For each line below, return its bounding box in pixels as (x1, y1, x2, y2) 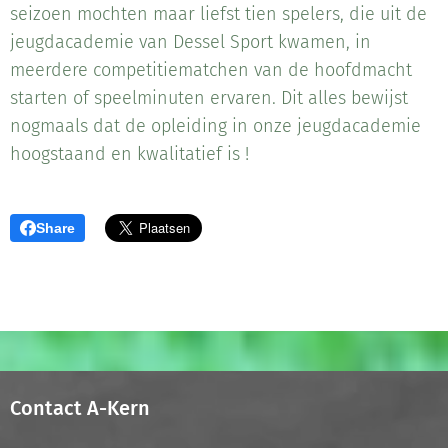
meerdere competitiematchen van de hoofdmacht (10, 59, 412, 82)
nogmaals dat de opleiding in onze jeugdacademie (10, 115, 421, 138)
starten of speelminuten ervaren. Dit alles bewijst (10, 87, 408, 110)
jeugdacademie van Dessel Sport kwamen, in (10, 31, 371, 54)
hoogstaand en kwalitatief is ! (10, 143, 249, 166)
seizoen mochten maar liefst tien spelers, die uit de (10, 3, 427, 26)
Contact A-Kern (10, 395, 150, 420)
